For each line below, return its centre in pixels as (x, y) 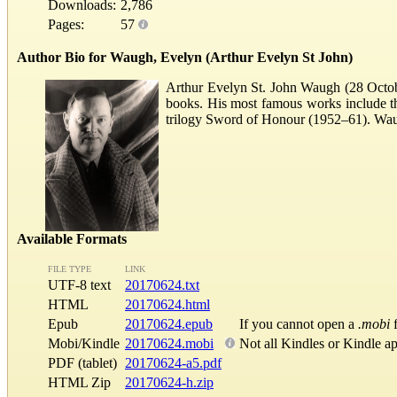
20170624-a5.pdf (173, 362)
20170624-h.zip (169, 382)
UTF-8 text (85, 284)
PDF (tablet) (82, 362)
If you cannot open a (299, 323)
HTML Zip (79, 382)
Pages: (66, 24)
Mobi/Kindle (84, 343)
